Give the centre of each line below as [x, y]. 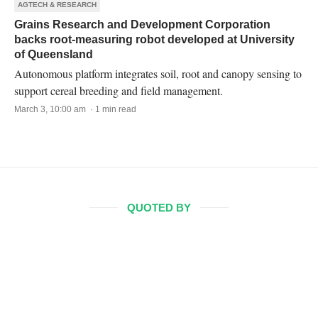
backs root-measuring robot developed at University [154, 39]
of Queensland [54, 54]
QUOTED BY [159, 208]
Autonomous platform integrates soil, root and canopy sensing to [158, 73]
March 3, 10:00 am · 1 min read [75, 109]
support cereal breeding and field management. [119, 91]
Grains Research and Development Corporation [142, 24]
